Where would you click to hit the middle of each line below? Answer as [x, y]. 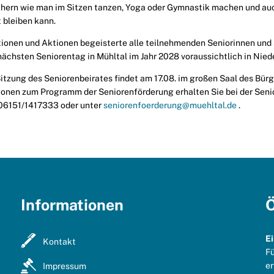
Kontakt [60, 241]
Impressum [65, 266]
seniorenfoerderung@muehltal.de [170, 105]
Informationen [72, 205]
